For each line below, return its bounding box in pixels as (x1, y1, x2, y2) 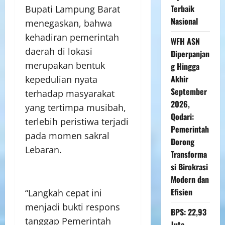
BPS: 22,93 (170, 205, 206, 218)
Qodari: (170, 110, 194, 123)
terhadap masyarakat (25, 87, 115, 99)
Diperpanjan (170, 47, 209, 60)
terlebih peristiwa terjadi (25, 116, 129, 128)
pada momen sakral (25, 130, 109, 142)
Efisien (170, 185, 192, 198)
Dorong (170, 135, 194, 148)
